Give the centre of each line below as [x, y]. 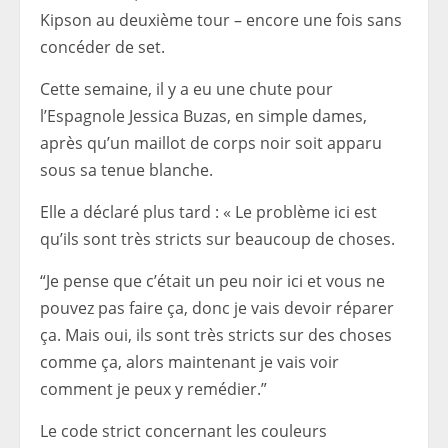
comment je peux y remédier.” [153, 389]
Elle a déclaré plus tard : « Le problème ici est [208, 212]
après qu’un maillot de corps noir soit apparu [211, 143]
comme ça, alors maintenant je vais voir [189, 362]
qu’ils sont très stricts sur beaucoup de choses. [217, 239]
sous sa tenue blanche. [126, 170]
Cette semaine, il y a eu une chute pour [186, 89]
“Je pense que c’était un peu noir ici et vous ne [212, 281]
